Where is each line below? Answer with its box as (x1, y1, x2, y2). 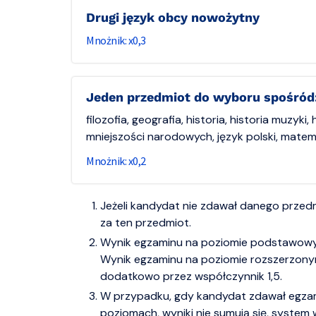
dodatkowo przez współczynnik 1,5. (100, 269, 282, 284)
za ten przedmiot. (100, 215, 191, 230)
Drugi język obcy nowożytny (95, 10, 260, 25)
